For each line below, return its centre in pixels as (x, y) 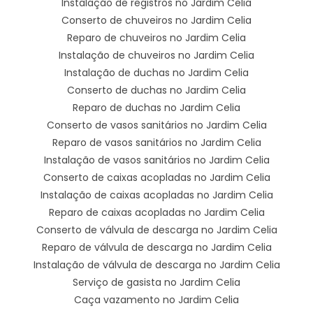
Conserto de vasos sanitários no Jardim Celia (156, 125)
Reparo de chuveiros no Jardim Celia (156, 37)
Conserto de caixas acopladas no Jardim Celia (156, 177)
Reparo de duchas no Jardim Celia (156, 107)
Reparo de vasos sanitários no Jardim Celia (156, 142)
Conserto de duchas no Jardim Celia (156, 90)
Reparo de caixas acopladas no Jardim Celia (156, 212)
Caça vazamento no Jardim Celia (156, 299)
